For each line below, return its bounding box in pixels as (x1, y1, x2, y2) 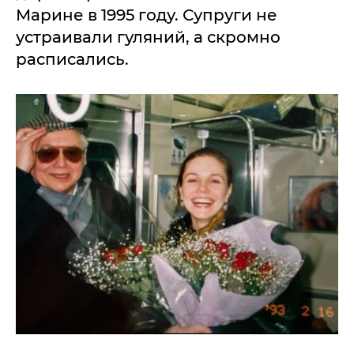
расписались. (16, 50, 129, 69)
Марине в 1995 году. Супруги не (16, 6, 277, 24)
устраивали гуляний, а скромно (16, 28, 281, 47)
